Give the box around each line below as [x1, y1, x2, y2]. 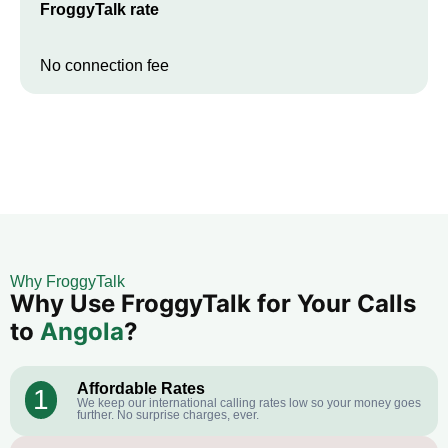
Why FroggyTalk [10, 273, 125, 291]
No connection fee [40, 57, 169, 75]
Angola [40, 317, 124, 347]
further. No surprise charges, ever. [77, 408, 260, 423]
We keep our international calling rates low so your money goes [77, 396, 422, 411]
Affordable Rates [77, 380, 206, 398]
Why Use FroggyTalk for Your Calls [10, 289, 416, 319]
